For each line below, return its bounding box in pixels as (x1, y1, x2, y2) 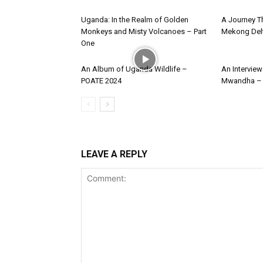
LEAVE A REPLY (81, 149, 147, 160)
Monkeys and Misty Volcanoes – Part (81, 27, 207, 36)
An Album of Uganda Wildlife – (81, 65, 187, 73)
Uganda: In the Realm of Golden (81, 15, 188, 24)
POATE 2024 (81, 76, 122, 85)
